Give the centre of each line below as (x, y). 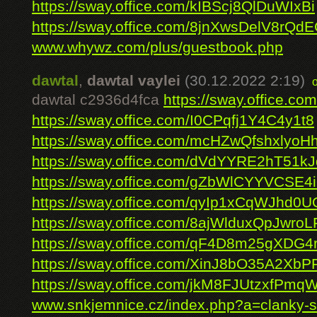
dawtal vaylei (134, 81)
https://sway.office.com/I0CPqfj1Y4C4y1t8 (173, 120)
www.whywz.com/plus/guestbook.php (157, 47)
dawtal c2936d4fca (98, 100)
